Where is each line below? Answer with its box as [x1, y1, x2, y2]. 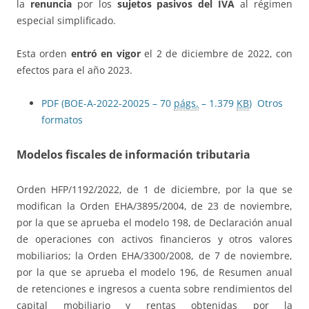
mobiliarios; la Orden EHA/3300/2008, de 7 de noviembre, [17, 249, 292, 263]
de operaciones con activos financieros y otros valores [17, 232, 292, 246]
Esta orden [17, 47, 71, 61]
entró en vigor [70, 47, 141, 61]
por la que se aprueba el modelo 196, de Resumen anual [17, 266, 292, 279]
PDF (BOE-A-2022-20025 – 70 [41, 97, 174, 110]
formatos [41, 113, 83, 127]
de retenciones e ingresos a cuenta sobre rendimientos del [17, 282, 292, 296]
